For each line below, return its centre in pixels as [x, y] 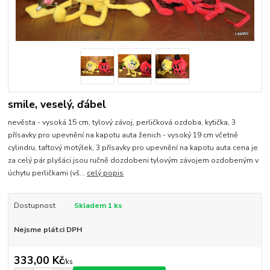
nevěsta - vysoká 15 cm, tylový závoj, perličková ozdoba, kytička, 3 [122, 123]
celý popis [105, 173]
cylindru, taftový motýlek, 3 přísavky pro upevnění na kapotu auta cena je [133, 148]
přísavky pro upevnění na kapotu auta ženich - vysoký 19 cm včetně [123, 135]
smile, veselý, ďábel [57, 104]
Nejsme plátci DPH [48, 230]
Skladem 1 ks [98, 206]
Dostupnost [34, 206]
